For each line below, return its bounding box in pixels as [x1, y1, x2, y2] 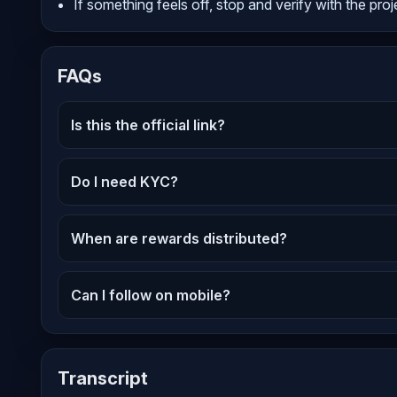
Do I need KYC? [71, 173, 178, 191]
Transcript [58, 368, 148, 390]
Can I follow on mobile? [71, 286, 230, 305]
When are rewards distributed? [71, 230, 287, 248]
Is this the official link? [71, 116, 225, 135]
